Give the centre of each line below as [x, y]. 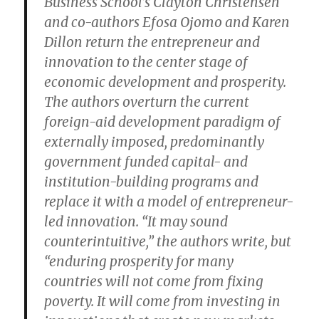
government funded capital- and [146, 162]
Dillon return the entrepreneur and [152, 42]
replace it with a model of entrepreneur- [169, 202]
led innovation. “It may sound [136, 221]
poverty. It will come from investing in [163, 301]
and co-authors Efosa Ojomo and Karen [167, 22]
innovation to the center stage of [146, 62]
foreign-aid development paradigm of [163, 122]
